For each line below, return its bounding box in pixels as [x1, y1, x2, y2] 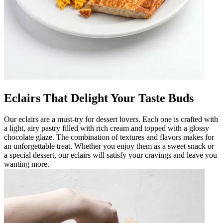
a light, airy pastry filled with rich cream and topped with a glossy [4, 123, 209, 132]
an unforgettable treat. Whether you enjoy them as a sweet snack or [4, 141, 214, 150]
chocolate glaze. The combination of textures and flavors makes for [4, 132, 214, 141]
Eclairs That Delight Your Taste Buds [4, 91, 194, 105]
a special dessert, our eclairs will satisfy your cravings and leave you [4, 150, 217, 159]
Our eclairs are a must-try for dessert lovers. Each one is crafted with [4, 114, 218, 123]
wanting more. [4, 159, 49, 168]
